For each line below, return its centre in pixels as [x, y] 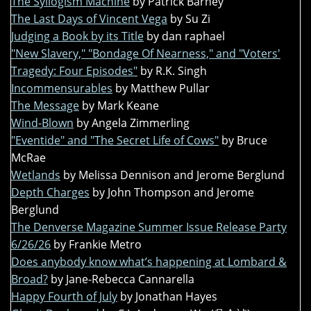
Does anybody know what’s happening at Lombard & [149, 262]
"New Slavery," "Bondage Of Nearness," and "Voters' [146, 54]
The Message [45, 106]
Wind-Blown [42, 123]
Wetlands [36, 175]
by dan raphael [186, 36]
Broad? [30, 279]
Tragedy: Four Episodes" [74, 71]
